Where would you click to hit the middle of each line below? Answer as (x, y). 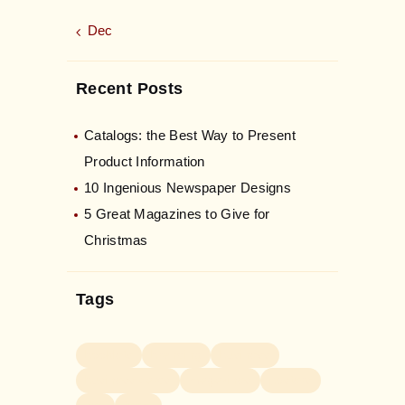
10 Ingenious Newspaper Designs (188, 187)
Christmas (116, 240)
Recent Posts (130, 88)
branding (176, 355)
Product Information (145, 161)
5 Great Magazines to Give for (177, 213)
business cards (128, 380)
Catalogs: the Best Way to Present (190, 135)
